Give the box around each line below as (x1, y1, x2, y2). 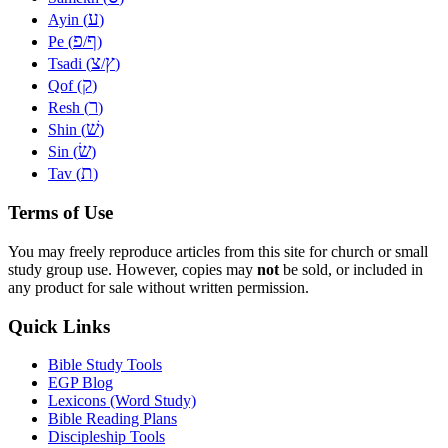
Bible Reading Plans (48, 410, 177, 428)
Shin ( (48, 120, 86, 138)
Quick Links (8, 315, 110, 337)
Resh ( (48, 98, 89, 116)
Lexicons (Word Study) (48, 392, 196, 410)
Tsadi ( (48, 54, 91, 72)
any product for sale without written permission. (8, 278, 309, 296)
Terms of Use (8, 202, 113, 224)
